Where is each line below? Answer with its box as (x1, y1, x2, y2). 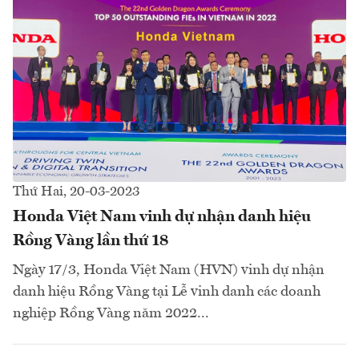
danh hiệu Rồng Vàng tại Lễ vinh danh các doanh (13, 284, 321, 299)
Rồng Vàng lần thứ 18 (13, 232, 168, 249)
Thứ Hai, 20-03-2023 (13, 184, 139, 199)
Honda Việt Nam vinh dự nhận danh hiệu (13, 208, 311, 225)
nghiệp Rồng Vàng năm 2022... (13, 305, 209, 321)
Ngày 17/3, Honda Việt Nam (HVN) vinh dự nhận (13, 262, 325, 277)
